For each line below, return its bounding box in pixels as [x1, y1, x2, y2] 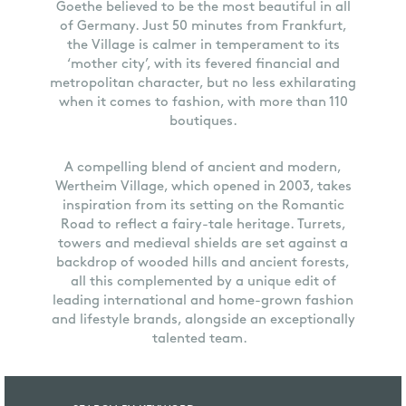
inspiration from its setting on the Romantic [62, 199, 344, 213]
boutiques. [169, 115, 237, 129]
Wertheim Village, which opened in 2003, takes [54, 180, 352, 194]
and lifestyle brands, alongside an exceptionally [51, 314, 355, 327]
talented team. [151, 333, 255, 346]
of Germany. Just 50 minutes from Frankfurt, [59, 20, 347, 34]
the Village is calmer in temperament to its [66, 39, 340, 53]
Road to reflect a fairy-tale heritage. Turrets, [60, 218, 346, 232]
